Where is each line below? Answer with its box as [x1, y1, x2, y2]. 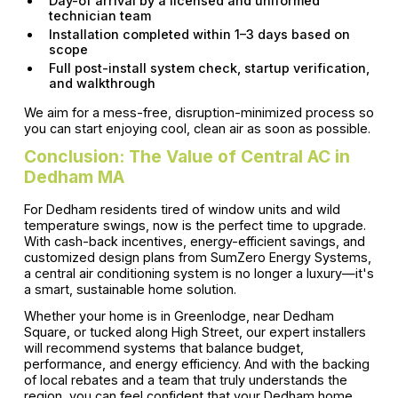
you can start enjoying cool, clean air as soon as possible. [23, 121, 370, 137]
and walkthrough [48, 76, 155, 92]
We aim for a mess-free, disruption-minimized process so [23, 105, 374, 121]
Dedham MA [23, 166, 124, 188]
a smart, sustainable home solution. [23, 282, 236, 298]
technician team [48, 8, 151, 24]
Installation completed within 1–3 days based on [48, 27, 350, 43]
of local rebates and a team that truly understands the [23, 371, 347, 387]
